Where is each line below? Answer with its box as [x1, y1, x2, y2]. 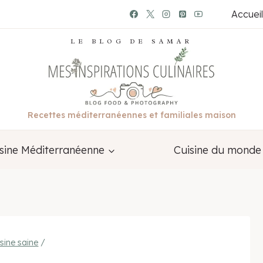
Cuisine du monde [173, 143, 261, 157]
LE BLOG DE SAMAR [70, 37, 193, 46]
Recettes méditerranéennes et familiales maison [27, 110, 236, 121]
